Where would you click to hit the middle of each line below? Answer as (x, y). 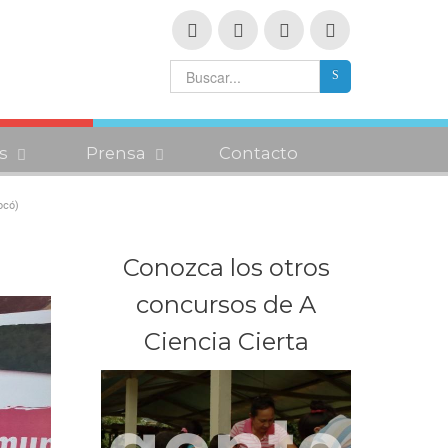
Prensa (116, 153)
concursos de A (226, 305)
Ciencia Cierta (226, 342)
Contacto (259, 153)
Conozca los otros (226, 268)
